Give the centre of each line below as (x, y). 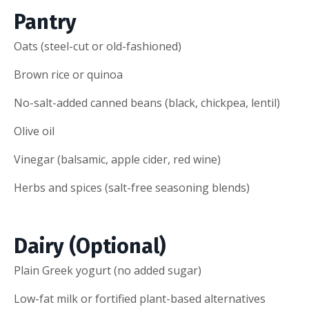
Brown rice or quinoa (68, 74)
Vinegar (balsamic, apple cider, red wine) (117, 159)
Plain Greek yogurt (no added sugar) (108, 270)
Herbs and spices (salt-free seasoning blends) (132, 187)
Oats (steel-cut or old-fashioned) (98, 46)
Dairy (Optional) (90, 246)
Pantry (45, 22)
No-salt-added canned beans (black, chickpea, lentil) (147, 102)
